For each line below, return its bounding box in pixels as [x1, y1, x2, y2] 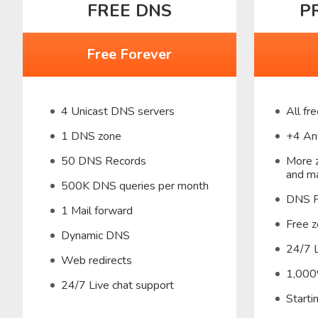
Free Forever [87, 45, 172, 64]
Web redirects [60, 252, 132, 268]
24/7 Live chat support [60, 277, 174, 293]
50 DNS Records [60, 153, 146, 169]
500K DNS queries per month [60, 177, 209, 194]
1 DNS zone [60, 128, 121, 144]
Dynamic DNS [60, 227, 130, 243]
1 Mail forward [60, 202, 133, 219]
